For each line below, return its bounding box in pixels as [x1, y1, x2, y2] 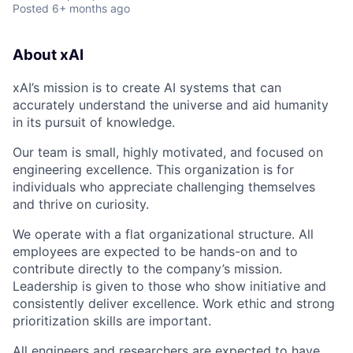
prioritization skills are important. [13, 312, 211, 329]
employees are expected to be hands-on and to [13, 243, 298, 259]
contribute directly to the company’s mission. [13, 260, 282, 277]
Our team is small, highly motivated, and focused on [13, 143, 323, 160]
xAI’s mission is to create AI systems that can [13, 79, 281, 95]
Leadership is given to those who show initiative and [13, 277, 326, 294]
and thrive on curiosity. [13, 195, 149, 212]
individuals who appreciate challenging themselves [13, 178, 315, 195]
